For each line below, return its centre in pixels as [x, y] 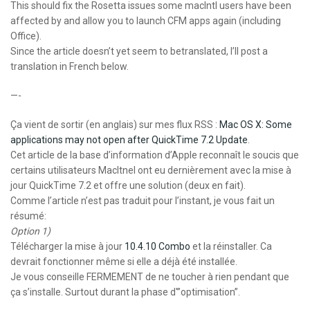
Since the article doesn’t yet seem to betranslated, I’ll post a [139, 51]
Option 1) [30, 231]
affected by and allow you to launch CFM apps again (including [146, 21]
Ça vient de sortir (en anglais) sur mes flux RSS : [115, 125]
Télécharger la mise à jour [67, 246]
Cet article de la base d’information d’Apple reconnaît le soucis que [155, 155]
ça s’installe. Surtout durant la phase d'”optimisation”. [125, 292]
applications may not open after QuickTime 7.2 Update [129, 140]
